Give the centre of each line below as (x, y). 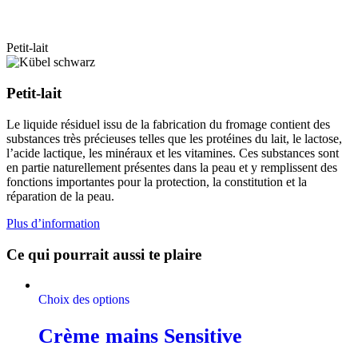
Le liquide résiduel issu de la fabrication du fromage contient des (168, 124)
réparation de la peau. (60, 196)
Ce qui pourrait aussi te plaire (104, 254)
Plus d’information (53, 223)
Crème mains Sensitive (140, 336)
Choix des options (84, 300)
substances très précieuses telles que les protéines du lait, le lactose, (174, 138)
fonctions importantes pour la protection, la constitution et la (157, 181)
